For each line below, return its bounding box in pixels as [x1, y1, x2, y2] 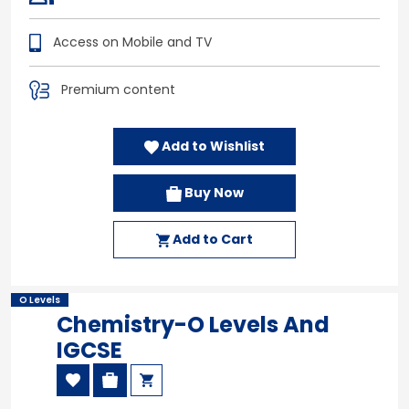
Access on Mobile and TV [49, 32, 212, 51]
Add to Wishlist [159, 136, 265, 155]
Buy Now [181, 183, 244, 202]
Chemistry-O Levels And [57, 309, 330, 340]
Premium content [58, 79, 175, 99]
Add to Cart [170, 229, 253, 248]
